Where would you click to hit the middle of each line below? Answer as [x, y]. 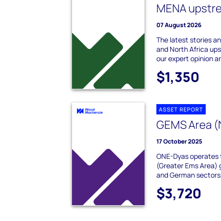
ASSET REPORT [181, 110]
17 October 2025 [180, 142]
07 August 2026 [179, 25]
